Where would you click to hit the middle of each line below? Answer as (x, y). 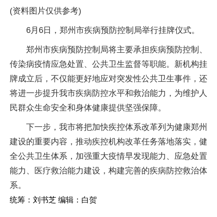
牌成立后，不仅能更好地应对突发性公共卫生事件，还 (108, 78)
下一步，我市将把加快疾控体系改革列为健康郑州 (117, 127)
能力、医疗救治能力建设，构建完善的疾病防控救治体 (108, 170)
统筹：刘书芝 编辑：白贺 (53, 200)
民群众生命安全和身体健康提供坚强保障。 (88, 108)
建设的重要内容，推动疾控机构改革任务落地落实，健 (108, 141)
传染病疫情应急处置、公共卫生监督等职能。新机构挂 (108, 64)
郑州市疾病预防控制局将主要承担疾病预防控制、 (117, 49)
